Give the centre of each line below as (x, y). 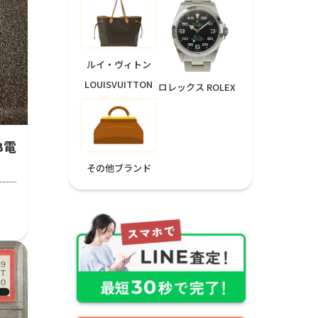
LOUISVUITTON (119, 84)
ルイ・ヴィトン (119, 65)
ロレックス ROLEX (197, 87)
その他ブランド (119, 168)
